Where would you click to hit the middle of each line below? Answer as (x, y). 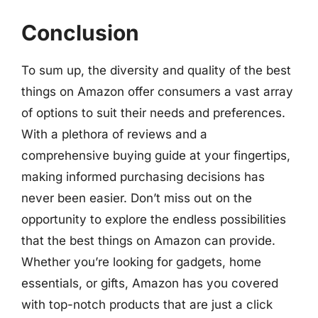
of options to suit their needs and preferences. (153, 113)
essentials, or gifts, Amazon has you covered (150, 283)
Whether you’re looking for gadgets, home (141, 262)
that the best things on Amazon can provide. (148, 241)
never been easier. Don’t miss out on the (137, 198)
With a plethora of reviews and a (114, 134)
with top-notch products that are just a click (147, 305)
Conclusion (80, 33)
